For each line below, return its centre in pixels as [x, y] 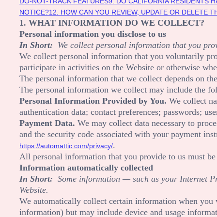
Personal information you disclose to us [93, 34]
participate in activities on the [73, 67]
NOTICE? [34, 12]
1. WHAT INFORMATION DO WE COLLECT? [112, 23]
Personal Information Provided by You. [93, 101]
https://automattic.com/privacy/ [66, 146]
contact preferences [124, 112]
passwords [181, 112]
